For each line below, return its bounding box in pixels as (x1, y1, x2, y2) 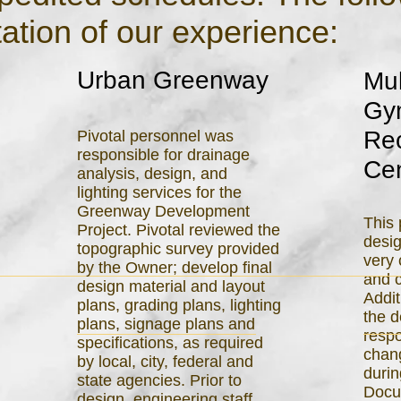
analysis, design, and (77, 165, 227, 183)
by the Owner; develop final (77, 259, 272, 277)
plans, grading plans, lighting (77, 296, 281, 314)
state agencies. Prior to (77, 371, 242, 389)
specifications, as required (77, 334, 263, 352)
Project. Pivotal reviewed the (77, 221, 280, 239)
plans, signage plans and (77, 315, 255, 333)
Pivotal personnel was (77, 127, 234, 145)
